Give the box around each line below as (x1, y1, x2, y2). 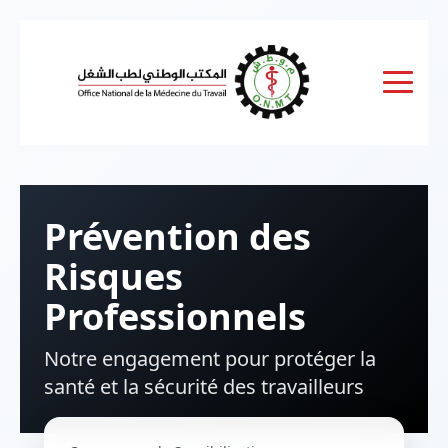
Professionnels (44, 291, 306, 341)
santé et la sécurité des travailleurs (44, 372, 364, 400)
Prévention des (44, 211, 311, 261)
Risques (44, 251, 183, 301)
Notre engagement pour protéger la (44, 344, 376, 372)
